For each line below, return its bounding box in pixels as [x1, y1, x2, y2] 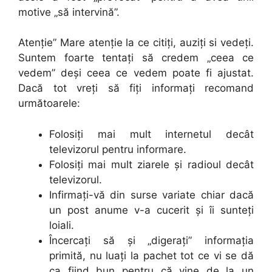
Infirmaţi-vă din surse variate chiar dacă [49, 188, 254, 201]
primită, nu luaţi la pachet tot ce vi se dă [49, 249, 254, 262]
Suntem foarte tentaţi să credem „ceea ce [18, 52, 254, 64]
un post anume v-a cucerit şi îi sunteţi [49, 203, 254, 216]
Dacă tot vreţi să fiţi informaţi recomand [18, 82, 254, 94]
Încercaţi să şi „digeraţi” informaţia [49, 234, 254, 246]
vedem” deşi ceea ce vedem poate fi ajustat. [18, 67, 254, 79]
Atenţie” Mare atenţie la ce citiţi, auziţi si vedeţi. [18, 36, 254, 49]
